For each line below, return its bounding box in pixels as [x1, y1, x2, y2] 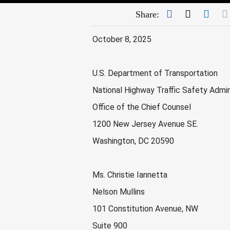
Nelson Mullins [92, 187, 147, 197]
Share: [135, 9, 159, 20]
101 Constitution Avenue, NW [92, 204, 200, 214]
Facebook [171, 8, 212, 19]
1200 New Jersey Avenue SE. [92, 119, 200, 129]
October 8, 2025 [92, 34, 151, 44]
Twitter [190, 8, 221, 19]
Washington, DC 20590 [92, 136, 174, 146]
